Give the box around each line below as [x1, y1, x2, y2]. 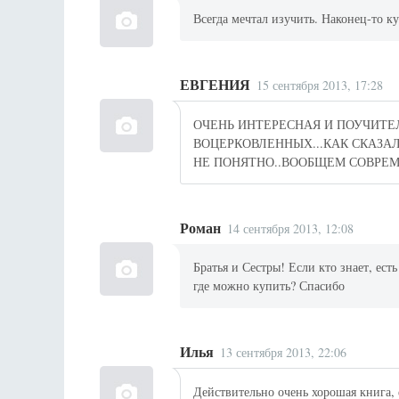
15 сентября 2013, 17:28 [256, 77, 384, 94]
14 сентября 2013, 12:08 [227, 219, 354, 237]
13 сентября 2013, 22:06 [220, 344, 347, 362]
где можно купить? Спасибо [193, 277, 346, 295]
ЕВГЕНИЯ [180, 75, 250, 95]
